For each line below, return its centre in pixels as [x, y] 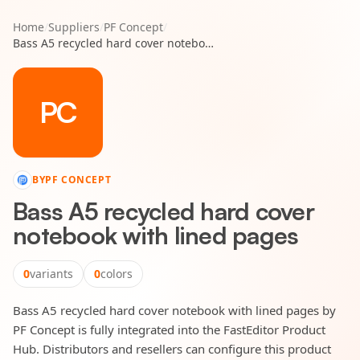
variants [51, 274]
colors [117, 274]
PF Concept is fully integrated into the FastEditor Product [169, 329]
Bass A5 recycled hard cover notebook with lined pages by [174, 310]
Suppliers [74, 27]
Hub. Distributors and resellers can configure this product [172, 349]
